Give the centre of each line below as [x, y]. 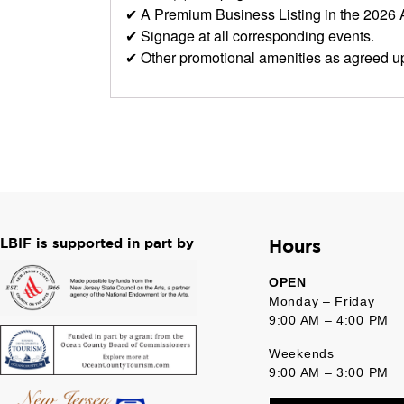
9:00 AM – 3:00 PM [329, 372]
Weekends [304, 353]
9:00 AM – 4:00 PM [329, 320]
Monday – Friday [322, 301]
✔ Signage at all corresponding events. [250, 35]
